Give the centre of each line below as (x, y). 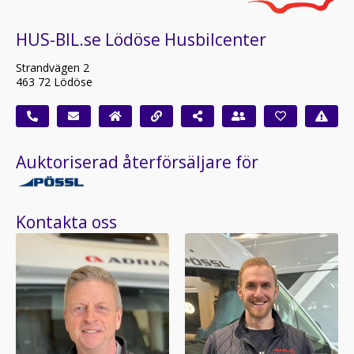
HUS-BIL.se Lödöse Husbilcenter (141, 40)
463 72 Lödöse (54, 82)
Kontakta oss (66, 222)
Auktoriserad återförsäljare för (137, 162)
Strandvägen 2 (53, 68)
